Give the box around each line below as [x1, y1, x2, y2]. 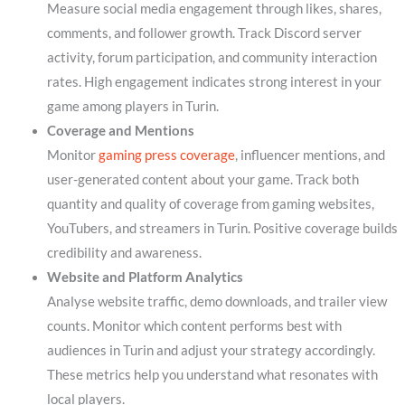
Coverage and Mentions [46, 122, 194, 138]
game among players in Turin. [46, 98, 219, 114]
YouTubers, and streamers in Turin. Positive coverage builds [46, 220, 398, 236]
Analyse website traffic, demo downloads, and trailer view [46, 293, 387, 309]
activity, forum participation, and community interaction [46, 49, 377, 65]
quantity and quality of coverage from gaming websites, [46, 195, 374, 212]
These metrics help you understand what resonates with [46, 366, 378, 382]
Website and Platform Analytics [46, 268, 243, 285]
